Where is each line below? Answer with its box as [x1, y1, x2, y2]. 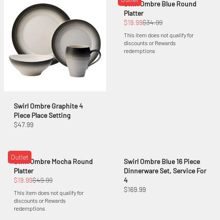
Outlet [11, 153, 28, 162]
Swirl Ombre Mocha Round [14, 157, 93, 166]
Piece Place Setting [14, 111, 70, 120]
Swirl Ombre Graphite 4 [14, 102, 83, 110]
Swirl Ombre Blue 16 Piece [124, 157, 200, 166]
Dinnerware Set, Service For [124, 166, 206, 175]
